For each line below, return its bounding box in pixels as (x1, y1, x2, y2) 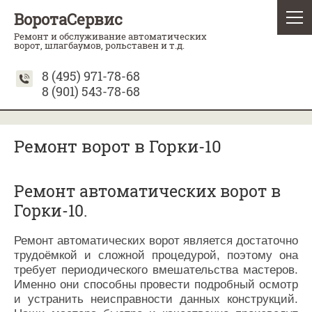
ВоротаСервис (14, 9, 123, 29)
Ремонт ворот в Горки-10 (14, 135, 221, 158)
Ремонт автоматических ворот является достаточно (14, 233, 298, 247)
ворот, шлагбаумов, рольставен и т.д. (14, 39, 185, 52)
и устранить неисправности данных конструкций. (14, 292, 298, 306)
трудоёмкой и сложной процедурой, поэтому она (14, 248, 298, 262)
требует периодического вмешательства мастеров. (14, 263, 298, 276)
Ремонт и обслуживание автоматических (14, 30, 207, 42)
